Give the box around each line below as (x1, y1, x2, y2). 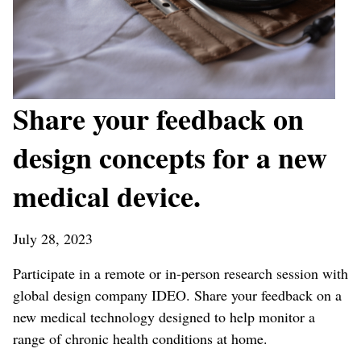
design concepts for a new (13, 136, 327, 179)
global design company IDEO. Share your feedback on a (13, 285, 342, 305)
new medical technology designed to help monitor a (13, 307, 315, 327)
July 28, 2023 (13, 229, 93, 249)
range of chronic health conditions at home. (13, 329, 268, 349)
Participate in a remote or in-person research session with (13, 263, 348, 284)
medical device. (13, 175, 201, 218)
